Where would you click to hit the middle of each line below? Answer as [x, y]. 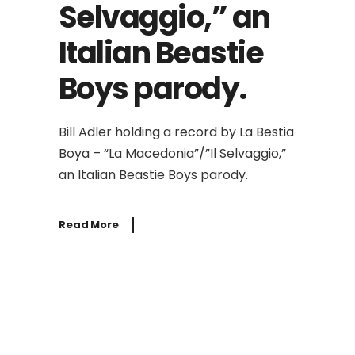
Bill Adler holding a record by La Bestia [176, 132]
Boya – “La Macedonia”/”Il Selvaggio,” [172, 153]
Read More [89, 224]
